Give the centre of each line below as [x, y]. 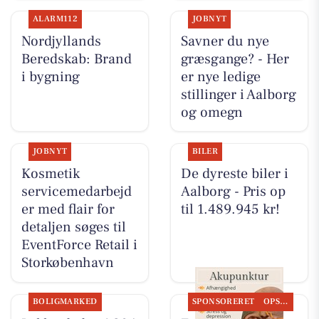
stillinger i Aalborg [238, 94]
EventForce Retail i [79, 245]
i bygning [50, 77]
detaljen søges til [73, 227]
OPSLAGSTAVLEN [284, 302]
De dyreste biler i [234, 173]
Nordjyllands [61, 41]
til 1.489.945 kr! [230, 209]
